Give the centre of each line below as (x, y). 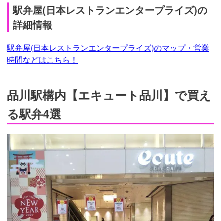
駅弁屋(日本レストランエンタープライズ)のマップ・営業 (108, 48)
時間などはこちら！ (42, 60)
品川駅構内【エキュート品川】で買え (109, 95)
